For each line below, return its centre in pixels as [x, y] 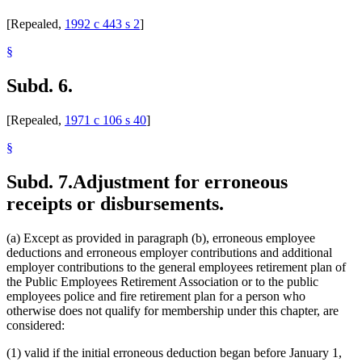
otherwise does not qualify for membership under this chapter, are [173, 310]
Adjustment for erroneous [180, 181]
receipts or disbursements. [115, 203]
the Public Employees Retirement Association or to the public [162, 281]
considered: [36, 325]
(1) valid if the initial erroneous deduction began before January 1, [174, 352]
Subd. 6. [40, 85]
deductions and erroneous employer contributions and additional [169, 252]
